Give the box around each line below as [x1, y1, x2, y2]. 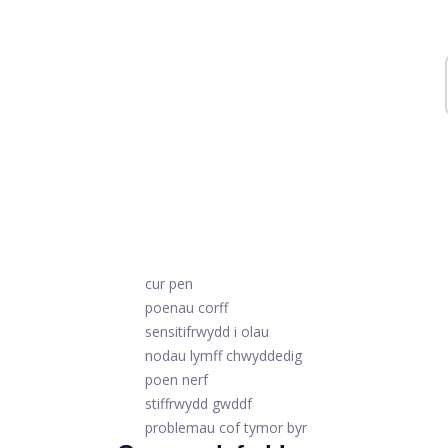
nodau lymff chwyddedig [145, 345, 302, 365]
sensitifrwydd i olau [145, 321, 269, 341]
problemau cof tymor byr [145, 417, 307, 437]
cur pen [145, 273, 193, 293]
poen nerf [145, 369, 208, 389]
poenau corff [145, 297, 228, 317]
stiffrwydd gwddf [145, 393, 252, 413]
